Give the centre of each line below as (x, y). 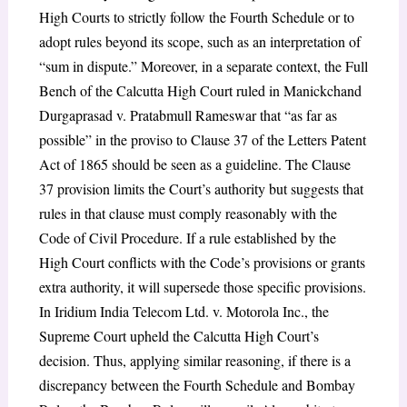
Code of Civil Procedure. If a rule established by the (187, 237)
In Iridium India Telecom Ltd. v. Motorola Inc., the (184, 311)
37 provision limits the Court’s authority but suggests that (201, 188)
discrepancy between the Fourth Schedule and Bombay (197, 384)
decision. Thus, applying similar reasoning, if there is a (194, 360)
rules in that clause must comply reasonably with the (188, 213)
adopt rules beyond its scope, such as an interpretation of (199, 41)
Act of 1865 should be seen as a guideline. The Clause (194, 164)
